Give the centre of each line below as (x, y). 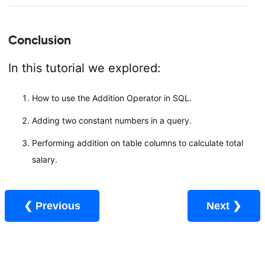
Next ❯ (237, 206)
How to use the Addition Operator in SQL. (112, 98)
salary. (44, 159)
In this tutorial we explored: (84, 68)
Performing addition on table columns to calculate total (137, 143)
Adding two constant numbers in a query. (112, 120)
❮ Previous (58, 206)
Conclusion (39, 40)
